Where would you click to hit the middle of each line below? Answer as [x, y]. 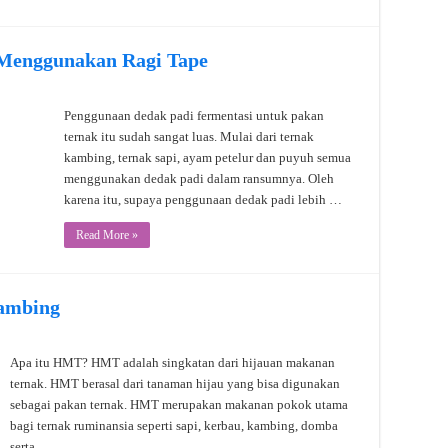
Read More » [107, 234]
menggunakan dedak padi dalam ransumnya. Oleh [199, 178]
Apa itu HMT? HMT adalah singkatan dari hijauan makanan [172, 362]
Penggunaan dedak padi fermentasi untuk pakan [194, 115]
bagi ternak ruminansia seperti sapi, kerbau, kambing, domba [174, 425]
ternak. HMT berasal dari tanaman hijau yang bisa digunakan [175, 383]
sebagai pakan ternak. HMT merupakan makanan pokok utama [179, 404]
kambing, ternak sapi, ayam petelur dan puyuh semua [207, 157]
